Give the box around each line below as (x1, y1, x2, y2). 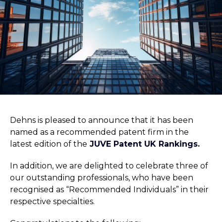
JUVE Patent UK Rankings (90, 139, 198, 149)
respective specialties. (10, 197, 95, 206)
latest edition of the (10, 139, 87, 149)
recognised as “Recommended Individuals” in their (10, 185, 209, 194)
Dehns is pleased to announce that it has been (10, 115, 193, 125)
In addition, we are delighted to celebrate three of (10, 161, 208, 170)
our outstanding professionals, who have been (10, 173, 193, 182)
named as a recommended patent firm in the (10, 127, 189, 137)
